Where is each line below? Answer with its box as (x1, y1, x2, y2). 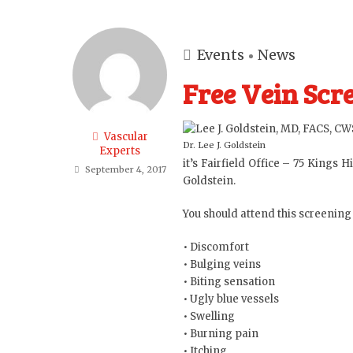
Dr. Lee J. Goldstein (183, 139, 266, 150)
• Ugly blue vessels (183, 292, 279, 306)
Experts (99, 144, 140, 158)
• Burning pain (183, 327, 258, 340)
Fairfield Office (200, 157, 280, 170)
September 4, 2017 (84, 164, 166, 175)
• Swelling (183, 310, 235, 323)
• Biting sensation (183, 275, 275, 288)
